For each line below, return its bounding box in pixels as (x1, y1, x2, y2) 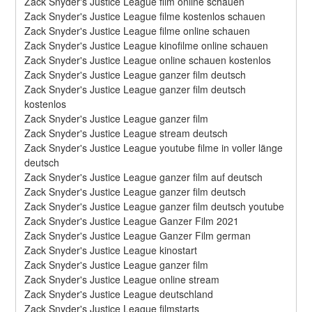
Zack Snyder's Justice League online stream (24, 272, 220, 286)
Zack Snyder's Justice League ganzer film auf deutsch (24, 169, 263, 184)
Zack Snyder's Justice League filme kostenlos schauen (24, 8, 266, 23)
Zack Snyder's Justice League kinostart (24, 242, 198, 257)
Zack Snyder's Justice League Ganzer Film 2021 (24, 213, 240, 228)
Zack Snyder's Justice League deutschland (24, 286, 214, 301)
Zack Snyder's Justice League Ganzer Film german (24, 228, 251, 242)
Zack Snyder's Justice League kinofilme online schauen (24, 38, 269, 52)
